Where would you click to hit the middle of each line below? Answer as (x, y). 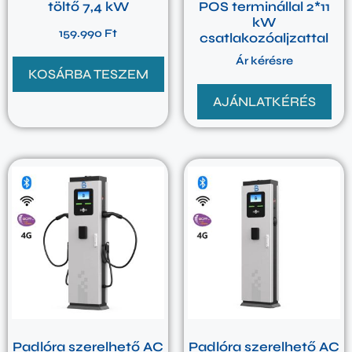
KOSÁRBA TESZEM (88, 74)
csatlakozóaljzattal (264, 38)
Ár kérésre (264, 61)
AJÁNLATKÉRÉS (264, 102)
